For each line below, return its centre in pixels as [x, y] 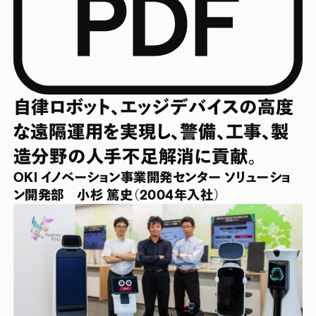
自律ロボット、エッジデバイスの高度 [153, 107]
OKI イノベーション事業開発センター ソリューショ [152, 177]
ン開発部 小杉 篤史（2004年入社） [117, 195]
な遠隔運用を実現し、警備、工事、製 [151, 132]
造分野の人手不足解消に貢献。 [135, 156]
